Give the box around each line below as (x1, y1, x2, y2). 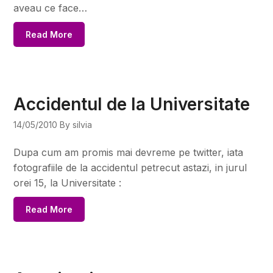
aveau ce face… (13, 1, 88, 14)
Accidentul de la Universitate (13, 93, 250, 115)
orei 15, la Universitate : (13, 176, 122, 189)
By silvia (60, 119, 93, 130)
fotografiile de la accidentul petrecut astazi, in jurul (13, 161, 247, 174)
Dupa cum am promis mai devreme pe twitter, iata (13, 146, 244, 158)
